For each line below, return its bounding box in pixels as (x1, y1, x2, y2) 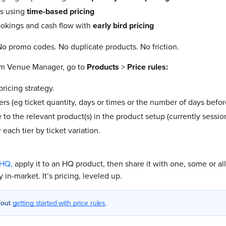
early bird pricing (93, 20, 154, 31)
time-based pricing (27, 6, 94, 17)
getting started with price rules (12, 198, 106, 208)
